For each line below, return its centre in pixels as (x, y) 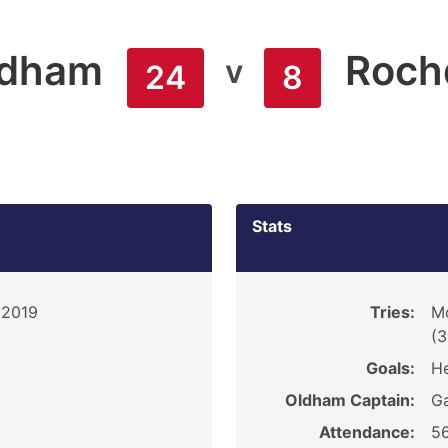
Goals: (390, 368)
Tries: (392, 312)
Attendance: (366, 432)
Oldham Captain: (349, 400)
